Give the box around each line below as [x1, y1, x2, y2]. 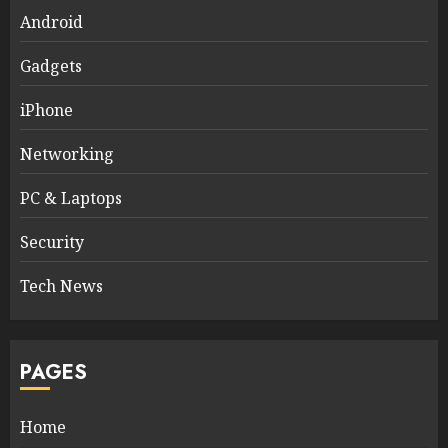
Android [20, 11, 83, 34]
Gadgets [20, 55, 82, 78]
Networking [20, 143, 114, 166]
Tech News [20, 275, 103, 298]
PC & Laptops [20, 187, 122, 210]
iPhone [20, 99, 73, 122]
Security [20, 231, 84, 254]
